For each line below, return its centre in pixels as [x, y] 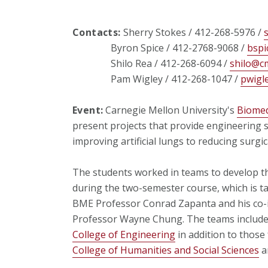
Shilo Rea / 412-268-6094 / [151, 63]
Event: [88, 110]
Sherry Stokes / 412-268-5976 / [192, 32]
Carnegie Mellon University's [170, 110]
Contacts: [96, 32]
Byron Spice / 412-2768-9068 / [159, 48]
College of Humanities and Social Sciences [165, 250]
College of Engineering [124, 234]
